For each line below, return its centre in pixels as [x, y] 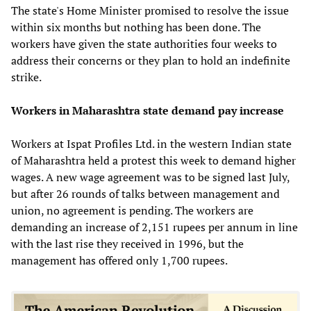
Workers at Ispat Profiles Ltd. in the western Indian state [151, 143]
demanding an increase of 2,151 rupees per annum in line [154, 227]
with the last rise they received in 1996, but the [127, 243]
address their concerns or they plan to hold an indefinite [151, 60]
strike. [26, 77]
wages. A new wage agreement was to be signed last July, [150, 177]
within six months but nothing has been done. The [136, 27]
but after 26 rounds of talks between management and [145, 193]
